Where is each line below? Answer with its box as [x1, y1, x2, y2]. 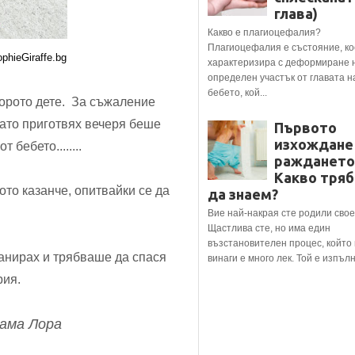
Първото [274, 120, 337, 136]
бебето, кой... [208, 88, 267, 98]
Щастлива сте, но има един [208, 223, 330, 234]
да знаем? [208, 186, 278, 203]
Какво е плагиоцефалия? [208, 28, 321, 38]
